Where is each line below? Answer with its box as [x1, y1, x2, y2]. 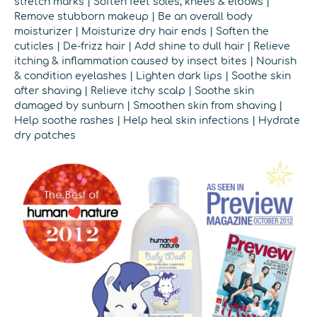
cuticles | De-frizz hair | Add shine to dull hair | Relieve [14, 41, 290, 52]
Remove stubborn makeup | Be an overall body [14, 11, 253, 22]
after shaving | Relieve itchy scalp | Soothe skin [14, 86, 254, 96]
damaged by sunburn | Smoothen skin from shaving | [14, 100, 282, 111]
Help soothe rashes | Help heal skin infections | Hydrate [14, 115, 300, 126]
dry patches [14, 130, 76, 141]
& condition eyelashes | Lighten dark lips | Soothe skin [14, 71, 291, 81]
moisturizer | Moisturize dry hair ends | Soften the [14, 26, 269, 37]
